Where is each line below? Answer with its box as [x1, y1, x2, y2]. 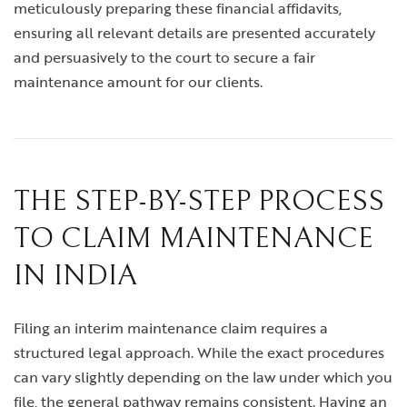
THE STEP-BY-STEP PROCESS [14, 184, 384, 219]
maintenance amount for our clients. [14, 71, 263, 94]
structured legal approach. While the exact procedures [14, 342, 384, 364]
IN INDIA [14, 259, 137, 293]
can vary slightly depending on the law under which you [14, 366, 392, 389]
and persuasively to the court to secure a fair [14, 46, 315, 69]
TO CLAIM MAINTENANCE [14, 222, 373, 256]
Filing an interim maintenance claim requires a [14, 317, 328, 340]
